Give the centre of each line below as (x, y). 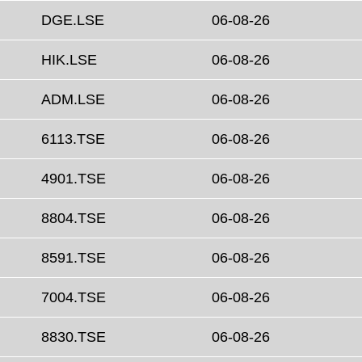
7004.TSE (74, 298)
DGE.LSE (73, 21)
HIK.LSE (69, 60)
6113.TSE (73, 139)
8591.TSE (74, 258)
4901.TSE (74, 179)
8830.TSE (74, 337)
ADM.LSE (73, 100)
